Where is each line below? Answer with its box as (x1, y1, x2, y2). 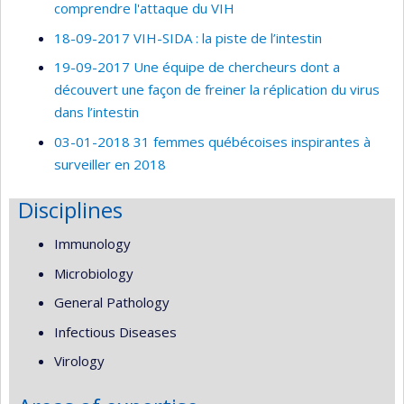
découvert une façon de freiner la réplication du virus (54, 80, 380, 98)
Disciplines (18, 194, 123, 225)
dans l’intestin (54, 103, 139, 121)
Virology (54, 352, 105, 370)
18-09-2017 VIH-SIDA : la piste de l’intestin (54, 28, 322, 47)
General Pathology (54, 293, 170, 311)
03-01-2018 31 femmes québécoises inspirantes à (54, 132, 371, 151)
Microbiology (54, 263, 133, 282)
